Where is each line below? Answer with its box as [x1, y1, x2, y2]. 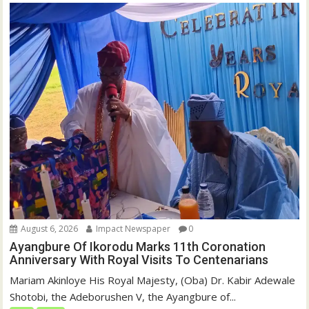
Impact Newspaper [94, 223, 171, 235]
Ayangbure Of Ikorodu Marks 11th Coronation [10, 239, 266, 255]
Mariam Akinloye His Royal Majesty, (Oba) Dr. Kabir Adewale [10, 273, 296, 288]
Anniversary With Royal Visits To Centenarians [10, 252, 269, 268]
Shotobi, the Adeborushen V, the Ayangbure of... [10, 290, 237, 304]
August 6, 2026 [19, 223, 79, 235]
